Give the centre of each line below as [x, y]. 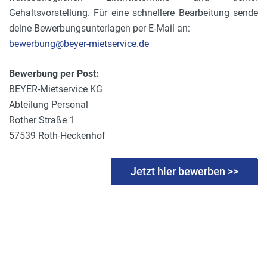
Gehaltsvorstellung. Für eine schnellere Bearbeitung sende [133, 13]
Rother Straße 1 [42, 120]
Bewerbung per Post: [54, 74]
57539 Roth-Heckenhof [57, 136]
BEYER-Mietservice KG [56, 89]
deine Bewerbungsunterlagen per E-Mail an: [100, 29]
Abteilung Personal [49, 105]
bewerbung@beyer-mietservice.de [79, 44]
